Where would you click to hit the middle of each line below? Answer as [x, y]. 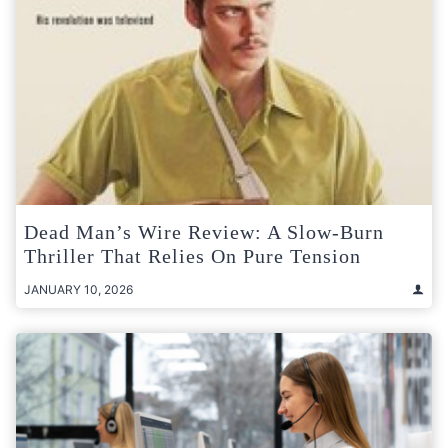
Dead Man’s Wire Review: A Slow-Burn [204, 231]
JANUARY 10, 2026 [78, 289]
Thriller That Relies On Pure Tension [192, 255]
